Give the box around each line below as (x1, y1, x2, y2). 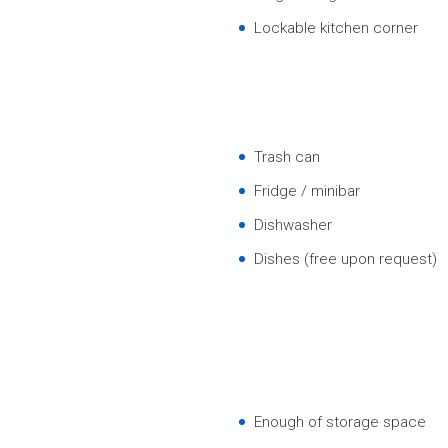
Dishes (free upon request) (254, 250, 437, 268)
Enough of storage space (254, 413, 426, 431)
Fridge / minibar (254, 182, 360, 200)
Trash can (254, 148, 320, 166)
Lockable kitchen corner (254, 19, 418, 37)
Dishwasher (254, 216, 332, 234)
